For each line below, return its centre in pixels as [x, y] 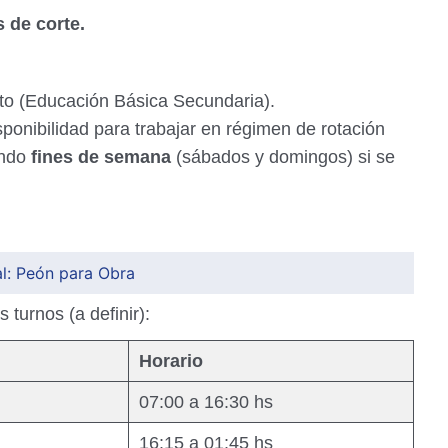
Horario [171, 361]
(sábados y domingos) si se [283, 157]
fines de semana [101, 157]
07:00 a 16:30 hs [206, 402]
